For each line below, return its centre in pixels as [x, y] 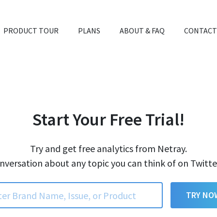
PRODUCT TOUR [31, 30]
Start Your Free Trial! [108, 119]
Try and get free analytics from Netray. [108, 148]
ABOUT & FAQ [142, 30]
